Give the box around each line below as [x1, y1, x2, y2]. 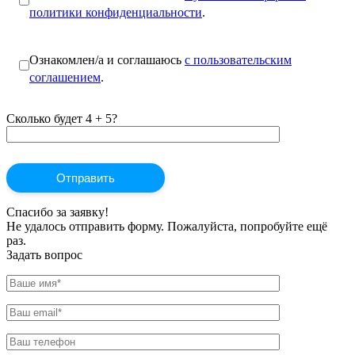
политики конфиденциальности [29, 5, 202, 19]
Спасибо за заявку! [6, 204, 109, 219]
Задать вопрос [6, 247, 82, 261]
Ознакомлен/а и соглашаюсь [29, 52, 185, 67]
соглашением [29, 70, 101, 84]
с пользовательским [185, 52, 292, 67]
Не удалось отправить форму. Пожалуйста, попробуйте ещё [6, 219, 327, 233]
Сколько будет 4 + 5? [6, 111, 117, 125]
